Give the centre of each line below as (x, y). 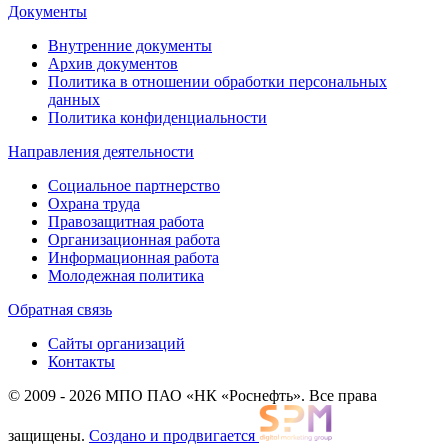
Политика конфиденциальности (157, 117)
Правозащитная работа (126, 221)
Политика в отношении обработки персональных (217, 81)
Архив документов (113, 63)
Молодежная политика (126, 275)
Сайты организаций (116, 343)
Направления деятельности (101, 151)
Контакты (81, 361)
